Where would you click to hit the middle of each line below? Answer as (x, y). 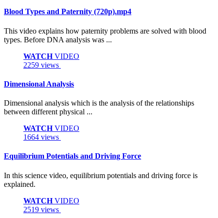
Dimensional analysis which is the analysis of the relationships (99, 103)
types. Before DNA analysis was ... (58, 39)
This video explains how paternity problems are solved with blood (105, 31)
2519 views (42, 209)
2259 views (42, 65)
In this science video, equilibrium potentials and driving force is (101, 175)
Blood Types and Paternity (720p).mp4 (68, 12)
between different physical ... (48, 112)
